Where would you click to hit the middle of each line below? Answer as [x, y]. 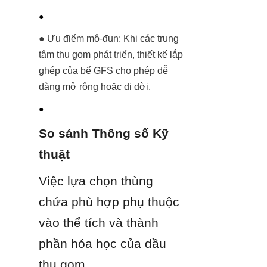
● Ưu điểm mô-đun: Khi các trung [109, 38]
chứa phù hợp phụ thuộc [109, 201]
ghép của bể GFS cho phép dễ [103, 70]
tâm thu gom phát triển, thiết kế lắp [111, 54]
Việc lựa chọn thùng [96, 181]
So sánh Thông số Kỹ [104, 133]
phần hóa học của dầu [103, 243]
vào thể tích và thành [99, 222]
